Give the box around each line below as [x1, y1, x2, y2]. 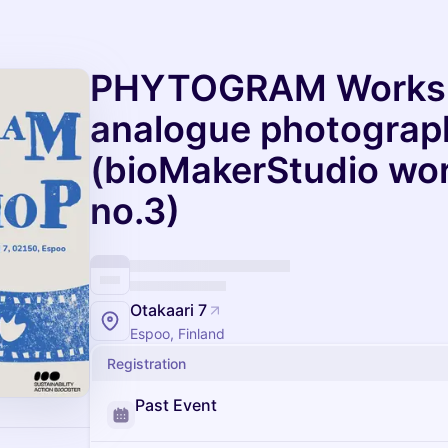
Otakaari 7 [130, 300, 207, 320]
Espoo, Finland [130, 325, 225, 342]
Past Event [135, 395, 217, 415]
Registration [107, 355, 186, 372]
